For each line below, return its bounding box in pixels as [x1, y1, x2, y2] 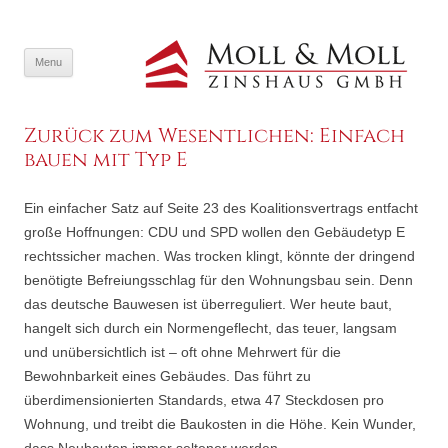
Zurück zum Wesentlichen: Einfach [24, 122, 405, 149]
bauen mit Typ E [24, 146, 188, 173]
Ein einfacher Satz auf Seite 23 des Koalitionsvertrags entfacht [24, 200, 418, 216]
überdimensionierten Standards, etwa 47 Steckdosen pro [24, 392, 384, 408]
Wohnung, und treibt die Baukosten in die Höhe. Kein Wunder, [24, 416, 416, 432]
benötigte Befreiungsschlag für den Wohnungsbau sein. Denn [24, 272, 413, 288]
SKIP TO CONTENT [73, 47, 200, 63]
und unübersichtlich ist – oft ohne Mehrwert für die [24, 344, 341, 360]
